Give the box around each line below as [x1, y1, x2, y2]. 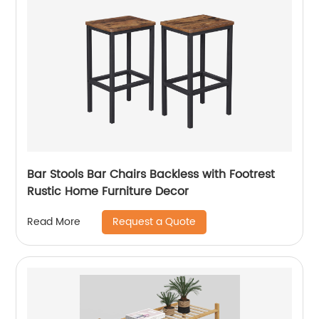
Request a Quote [113, 213, 197, 230]
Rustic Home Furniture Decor [27, 182, 189, 201]
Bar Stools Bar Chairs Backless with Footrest [27, 164, 276, 184]
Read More [27, 214, 81, 231]
